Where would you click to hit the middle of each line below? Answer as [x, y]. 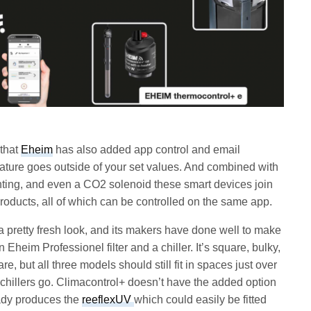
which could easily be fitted [201, 300]
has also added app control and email [147, 150]
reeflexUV [108, 300]
